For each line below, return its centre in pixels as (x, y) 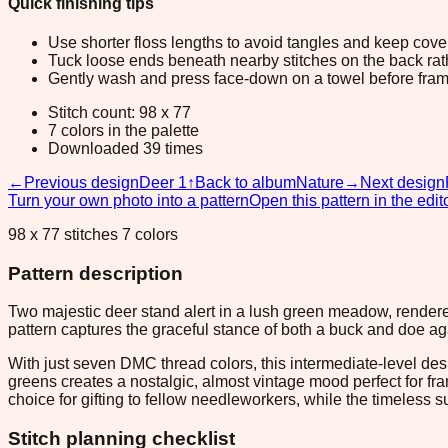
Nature (320, 182)
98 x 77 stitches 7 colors (93, 234)
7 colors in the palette (123, 130)
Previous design (81, 182)
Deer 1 (163, 182)
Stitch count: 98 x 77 (119, 112)
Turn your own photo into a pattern (128, 200)
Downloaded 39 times (125, 148)
